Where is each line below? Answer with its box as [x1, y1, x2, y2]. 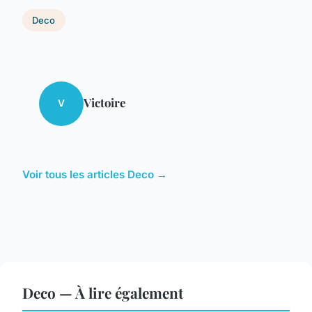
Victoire [84, 94, 125, 110]
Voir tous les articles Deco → [22, 167, 167, 181]
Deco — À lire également [22, 282, 183, 302]
